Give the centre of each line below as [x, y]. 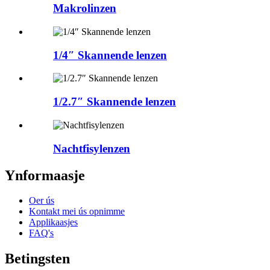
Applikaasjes [53, 222]
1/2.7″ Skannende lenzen [115, 102]
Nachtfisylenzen [92, 148]
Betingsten [37, 259]
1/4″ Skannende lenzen [110, 55]
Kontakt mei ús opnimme [77, 212]
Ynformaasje [45, 175]
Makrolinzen [85, 8]
